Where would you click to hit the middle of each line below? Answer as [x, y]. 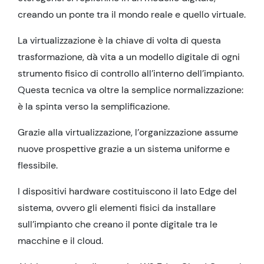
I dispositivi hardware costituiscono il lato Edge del [127, 191]
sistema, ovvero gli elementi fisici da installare [117, 207]
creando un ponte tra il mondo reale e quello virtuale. [132, 14]
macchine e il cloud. [60, 240]
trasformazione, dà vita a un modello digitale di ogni [129, 57]
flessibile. [38, 165]
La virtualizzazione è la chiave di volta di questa [119, 40]
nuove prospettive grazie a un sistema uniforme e [124, 148]
